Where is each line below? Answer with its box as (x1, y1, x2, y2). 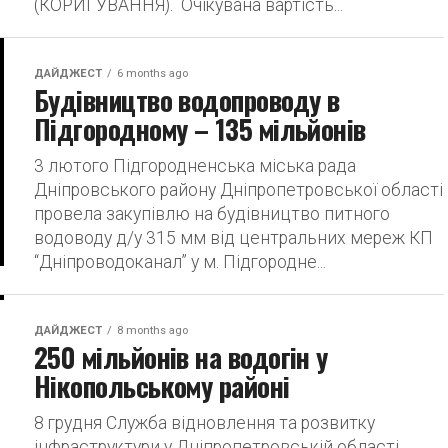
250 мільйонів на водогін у (34, 337, 328, 377)
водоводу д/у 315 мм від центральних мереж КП (34, 228, 433, 248)
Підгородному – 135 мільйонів (34, 109, 366, 149)
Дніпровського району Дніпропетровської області (34, 180, 443, 200)
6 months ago (117, 67, 188, 80)
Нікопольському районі (34, 366, 290, 406)
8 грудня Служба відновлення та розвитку (34, 413, 375, 433)
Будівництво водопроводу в (34, 80, 340, 120)
